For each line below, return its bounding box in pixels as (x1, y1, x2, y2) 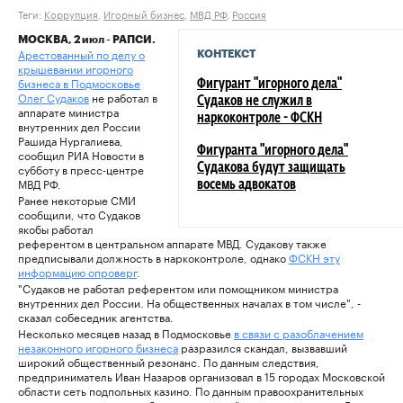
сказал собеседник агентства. (18, 308, 174, 326)
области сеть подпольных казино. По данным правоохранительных (18, 381, 363, 399)
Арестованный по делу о (18, 45, 145, 63)
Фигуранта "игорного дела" (197, 144, 348, 159)
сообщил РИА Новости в (18, 146, 144, 164)
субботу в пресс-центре (18, 160, 144, 178)
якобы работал (18, 219, 94, 237)
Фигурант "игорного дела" (197, 77, 342, 93)
